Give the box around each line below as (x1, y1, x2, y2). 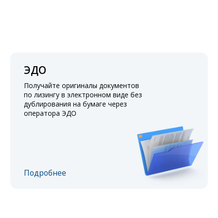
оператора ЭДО (24, 109, 77, 118)
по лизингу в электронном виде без (24, 90, 143, 100)
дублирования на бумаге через (24, 99, 127, 109)
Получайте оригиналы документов (24, 81, 140, 91)
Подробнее (24, 168, 67, 179)
